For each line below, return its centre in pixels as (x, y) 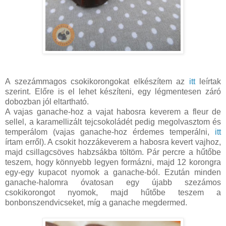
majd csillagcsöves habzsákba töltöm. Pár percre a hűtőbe (113, 152)
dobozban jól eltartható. (47, 102)
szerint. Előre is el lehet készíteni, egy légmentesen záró (113, 92)
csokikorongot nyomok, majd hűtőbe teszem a (113, 193)
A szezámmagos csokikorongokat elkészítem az (97, 82)
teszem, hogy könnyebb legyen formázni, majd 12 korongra (113, 162)
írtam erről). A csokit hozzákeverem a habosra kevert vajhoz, (113, 142)
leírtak (208, 82)
